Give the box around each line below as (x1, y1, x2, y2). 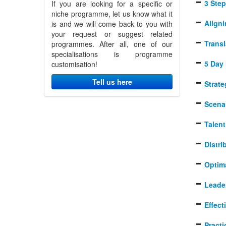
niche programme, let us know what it (51, 8, 173, 19)
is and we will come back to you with (51, 18, 173, 29)
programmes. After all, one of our (51, 38, 173, 49)
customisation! (51, 59, 97, 69)
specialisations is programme (51, 48, 173, 59)
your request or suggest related (51, 28, 173, 39)
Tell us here (92, 76, 132, 87)
